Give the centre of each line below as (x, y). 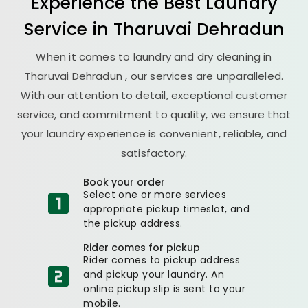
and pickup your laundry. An (154, 274)
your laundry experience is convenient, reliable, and (154, 133)
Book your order (124, 182)
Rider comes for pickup (142, 247)
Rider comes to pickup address (162, 260)
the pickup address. (133, 223)
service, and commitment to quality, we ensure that (154, 114)
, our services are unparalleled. (205, 76)
